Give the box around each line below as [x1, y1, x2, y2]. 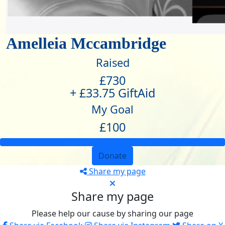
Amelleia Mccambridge [6, 34, 166, 52]
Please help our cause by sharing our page [32, 208, 193, 219]
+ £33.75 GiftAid [70, 85, 155, 101]
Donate [98, 150, 127, 161]
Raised [95, 55, 130, 70]
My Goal [91, 102, 134, 117]
